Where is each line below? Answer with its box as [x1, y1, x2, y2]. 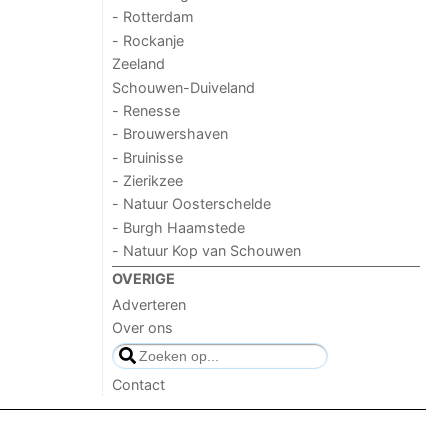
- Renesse [112, 101, 181, 119]
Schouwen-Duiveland [112, 78, 256, 96]
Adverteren [112, 295, 187, 313]
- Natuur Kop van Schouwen [112, 242, 302, 260]
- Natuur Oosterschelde [112, 195, 272, 213]
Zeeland [112, 55, 166, 73]
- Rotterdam [112, 8, 195, 26]
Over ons [112, 319, 174, 337]
